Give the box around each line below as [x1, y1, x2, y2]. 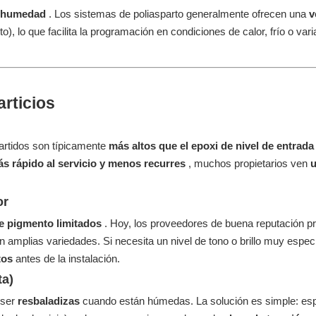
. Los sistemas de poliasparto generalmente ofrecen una [49, 8, 309, 20]
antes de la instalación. [16, 253, 120, 265]
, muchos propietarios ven [188, 157, 310, 169]
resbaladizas [18, 295, 83, 307]
